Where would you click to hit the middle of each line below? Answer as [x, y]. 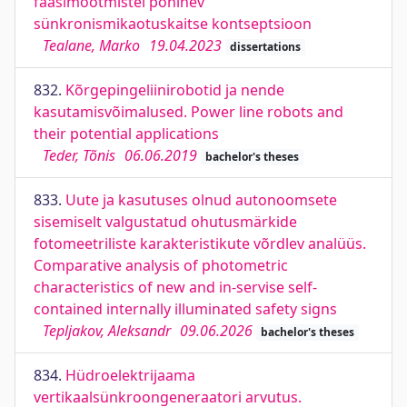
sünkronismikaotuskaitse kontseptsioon [173, 24]
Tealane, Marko [91, 45]
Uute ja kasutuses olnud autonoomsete [201, 200]
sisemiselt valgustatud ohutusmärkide [165, 222]
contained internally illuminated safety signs [185, 309]
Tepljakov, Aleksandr [107, 331]
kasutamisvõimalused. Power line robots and [189, 112]
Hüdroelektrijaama [130, 375]
